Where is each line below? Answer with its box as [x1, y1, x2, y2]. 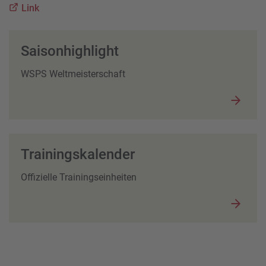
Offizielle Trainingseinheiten [21, 171, 139, 183]
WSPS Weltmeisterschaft [21, 68, 125, 80]
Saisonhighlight [21, 42, 122, 59]
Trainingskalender [21, 145, 138, 163]
